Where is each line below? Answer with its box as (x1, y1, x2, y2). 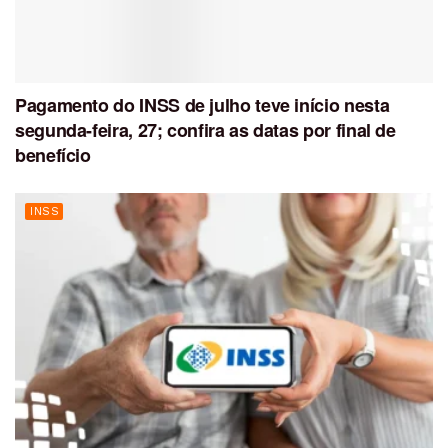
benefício (15, 141, 91, 168)
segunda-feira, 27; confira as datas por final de (15, 116, 396, 143)
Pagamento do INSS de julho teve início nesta (15, 91, 390, 118)
